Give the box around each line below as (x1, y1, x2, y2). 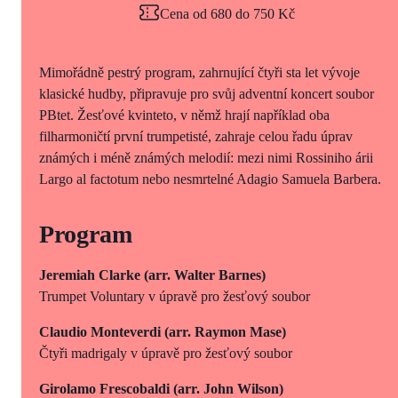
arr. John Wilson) (178, 380, 283, 396)
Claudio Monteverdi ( (39, 323, 169, 339)
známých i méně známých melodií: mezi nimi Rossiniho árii (39, 149, 373, 165)
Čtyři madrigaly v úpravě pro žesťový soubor (39, 345, 292, 361)
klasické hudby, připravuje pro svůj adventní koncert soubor (39, 85, 374, 101)
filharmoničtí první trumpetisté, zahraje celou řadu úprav (39, 128, 353, 144)
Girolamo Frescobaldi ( (39, 380, 178, 396)
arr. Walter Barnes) (148, 267, 266, 283)
